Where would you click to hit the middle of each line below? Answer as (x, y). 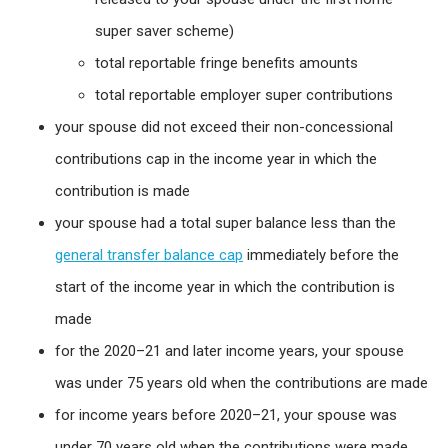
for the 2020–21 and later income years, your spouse (229, 351)
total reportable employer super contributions (244, 95)
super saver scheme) (164, 31)
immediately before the (321, 255)
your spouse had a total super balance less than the (225, 223)
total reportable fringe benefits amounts (226, 63)
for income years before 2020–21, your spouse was (226, 415)
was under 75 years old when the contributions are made (241, 383)
